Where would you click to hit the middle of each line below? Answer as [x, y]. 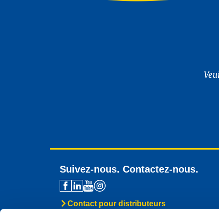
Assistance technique [108, 213]
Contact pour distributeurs [117, 203]
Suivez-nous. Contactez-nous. [129, 169]
